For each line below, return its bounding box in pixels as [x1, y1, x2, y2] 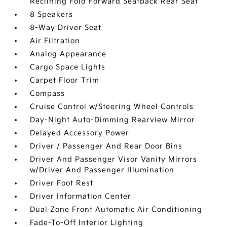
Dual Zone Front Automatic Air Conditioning [30, 205, 203, 214]
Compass [30, 89, 65, 98]
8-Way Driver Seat [30, 23, 102, 32]
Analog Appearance [30, 50, 107, 58]
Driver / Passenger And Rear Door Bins [30, 142, 183, 150]
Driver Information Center [30, 192, 132, 201]
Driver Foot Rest [30, 179, 94, 187]
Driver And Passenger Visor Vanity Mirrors [30, 155, 198, 164]
